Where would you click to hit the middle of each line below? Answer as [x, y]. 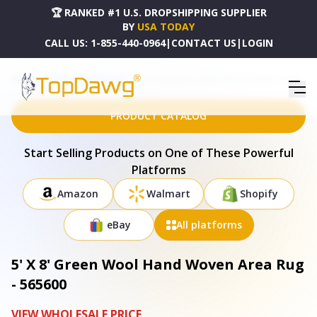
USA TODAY [166, 27]
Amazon [78, 194]
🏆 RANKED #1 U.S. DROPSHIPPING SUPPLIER [158, 12]
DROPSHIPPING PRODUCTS [85, 79]
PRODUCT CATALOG [158, 116]
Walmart [168, 194]
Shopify [259, 194]
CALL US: [66, 43]
